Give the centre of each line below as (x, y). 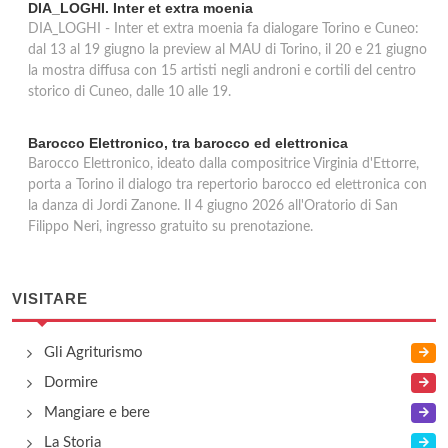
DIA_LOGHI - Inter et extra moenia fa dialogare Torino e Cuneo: (223, 29)
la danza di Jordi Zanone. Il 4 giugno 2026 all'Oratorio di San (213, 206)
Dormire (71, 382)
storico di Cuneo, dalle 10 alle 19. (129, 92)
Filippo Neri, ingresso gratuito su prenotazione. (170, 227)
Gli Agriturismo (93, 352)
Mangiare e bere (97, 412)
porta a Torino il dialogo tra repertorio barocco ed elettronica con (227, 185)
